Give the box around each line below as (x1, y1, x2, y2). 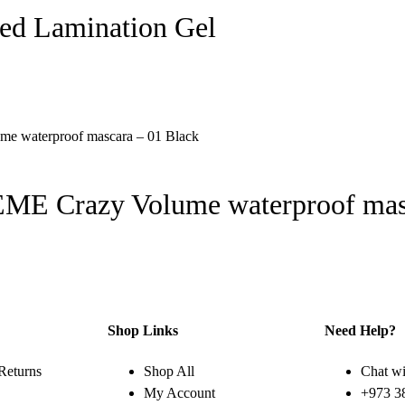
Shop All (144, 363, 194, 380)
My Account (144, 385, 215, 401)
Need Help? (325, 322, 396, 338)
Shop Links (108, 322, 178, 338)
